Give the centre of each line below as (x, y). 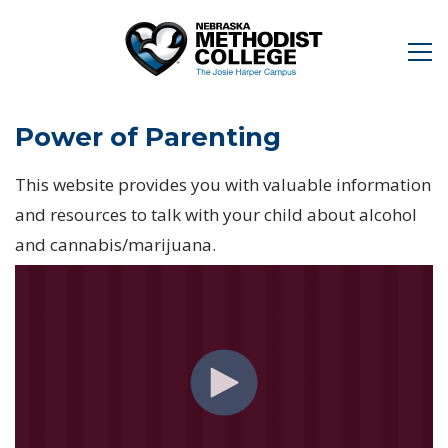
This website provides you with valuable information (223, 184)
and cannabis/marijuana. (115, 244)
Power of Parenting (148, 136)
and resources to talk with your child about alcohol (216, 214)
